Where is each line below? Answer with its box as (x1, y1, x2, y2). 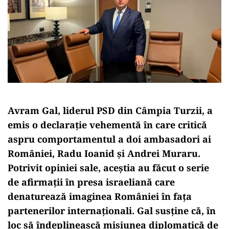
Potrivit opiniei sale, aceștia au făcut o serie (8, 161, 209, 174)
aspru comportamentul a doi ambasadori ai (8, 132, 211, 145)
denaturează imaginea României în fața (8, 190, 192, 202)
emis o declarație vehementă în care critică (8, 118, 207, 131)
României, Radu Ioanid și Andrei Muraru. (8, 147, 200, 159)
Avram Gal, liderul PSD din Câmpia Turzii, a (8, 104, 213, 117)
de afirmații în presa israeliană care (8, 175, 175, 188)
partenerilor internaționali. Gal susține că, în (8, 204, 216, 217)
